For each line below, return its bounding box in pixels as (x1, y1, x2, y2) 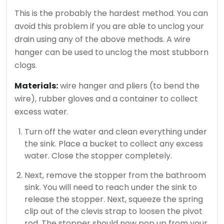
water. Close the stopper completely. (24, 150, 172, 162)
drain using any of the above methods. (14, 33, 164, 45)
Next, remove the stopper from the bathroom (24, 169, 206, 181)
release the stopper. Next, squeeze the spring (24, 193, 203, 205)
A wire (166, 33, 190, 45)
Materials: (14, 80, 58, 92)
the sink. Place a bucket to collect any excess (24, 138, 203, 150)
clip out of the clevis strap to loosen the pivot (24, 205, 202, 217)
